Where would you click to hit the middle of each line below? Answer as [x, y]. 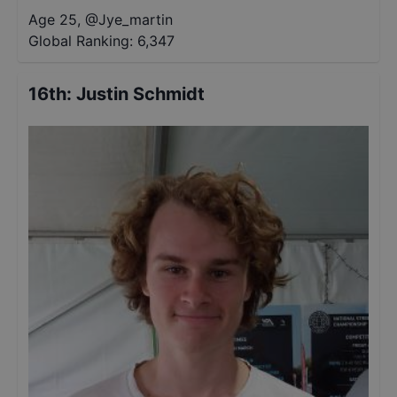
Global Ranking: [81, 41]
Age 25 [53, 19]
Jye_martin [136, 19]
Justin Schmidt [140, 94]
